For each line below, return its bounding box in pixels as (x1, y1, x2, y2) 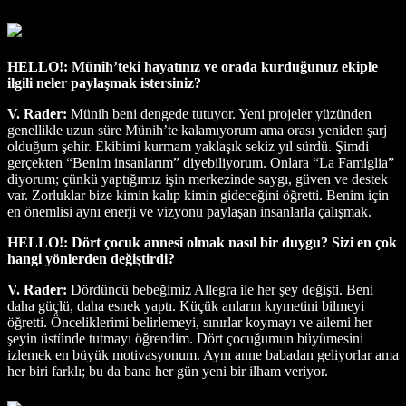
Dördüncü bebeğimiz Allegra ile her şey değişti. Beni (67, 281, 373, 297)
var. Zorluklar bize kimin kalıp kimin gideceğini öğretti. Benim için (7, 187, 389, 203)
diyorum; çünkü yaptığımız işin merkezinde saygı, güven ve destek (7, 170, 388, 187)
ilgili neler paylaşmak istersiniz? (7, 74, 201, 91)
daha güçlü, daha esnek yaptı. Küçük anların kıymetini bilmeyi (7, 297, 364, 314)
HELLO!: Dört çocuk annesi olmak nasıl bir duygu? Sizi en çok (7, 234, 397, 250)
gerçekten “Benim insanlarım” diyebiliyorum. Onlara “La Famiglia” (7, 154, 394, 170)
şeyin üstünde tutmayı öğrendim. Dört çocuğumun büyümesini (7, 330, 363, 346)
